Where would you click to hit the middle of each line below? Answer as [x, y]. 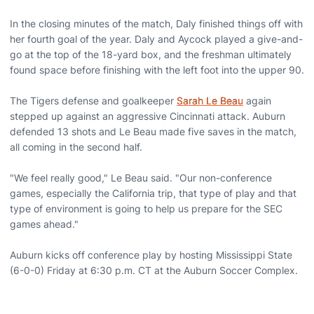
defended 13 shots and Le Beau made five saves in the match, [153, 131]
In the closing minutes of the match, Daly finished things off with [156, 23]
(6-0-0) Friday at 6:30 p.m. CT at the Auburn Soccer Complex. [154, 270]
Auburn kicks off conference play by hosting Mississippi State [151, 255]
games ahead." [44, 224]
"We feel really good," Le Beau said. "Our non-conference [141, 178]
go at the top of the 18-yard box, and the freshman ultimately [151, 54]
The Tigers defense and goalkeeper [93, 101]
